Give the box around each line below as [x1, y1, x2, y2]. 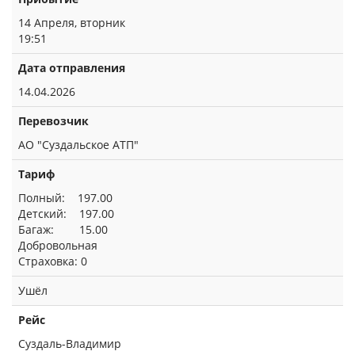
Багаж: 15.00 [18, 222, 108, 237]
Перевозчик [18, 113, 89, 128]
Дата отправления [18, 60, 125, 75]
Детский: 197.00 [18, 206, 114, 221]
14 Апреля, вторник [18, 15, 125, 30]
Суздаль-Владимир [18, 336, 121, 351]
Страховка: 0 [18, 254, 87, 269]
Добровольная [18, 238, 97, 253]
